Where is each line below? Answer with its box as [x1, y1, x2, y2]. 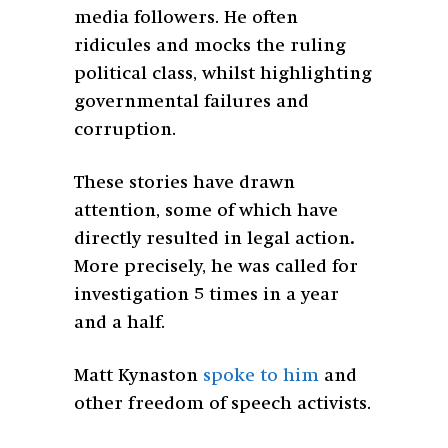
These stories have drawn [74, 173, 295, 192]
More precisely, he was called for [74, 257, 358, 276]
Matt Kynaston [74, 366, 203, 385]
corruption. [74, 120, 181, 139]
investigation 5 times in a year [74, 285, 339, 304]
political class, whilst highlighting [74, 64, 372, 83]
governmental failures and [74, 92, 309, 111]
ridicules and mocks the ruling [74, 36, 346, 55]
